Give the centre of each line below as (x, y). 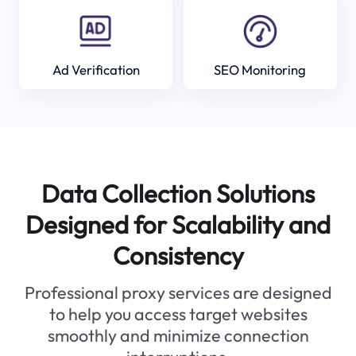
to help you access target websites (178, 314)
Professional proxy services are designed (178, 293)
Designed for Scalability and (178, 225)
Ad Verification (96, 69)
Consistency (178, 256)
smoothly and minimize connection (178, 336)
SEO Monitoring (260, 69)
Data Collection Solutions (178, 194)
